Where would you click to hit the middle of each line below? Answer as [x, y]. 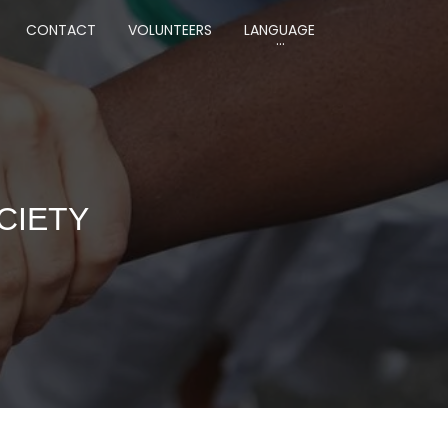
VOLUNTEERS [170, 30]
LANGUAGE [279, 30]
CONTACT [61, 30]
